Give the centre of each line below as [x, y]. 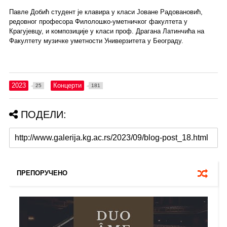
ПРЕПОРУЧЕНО [42, 173]
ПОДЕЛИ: [43, 114]
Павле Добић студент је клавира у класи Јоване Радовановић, [106, 12]
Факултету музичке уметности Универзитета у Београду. [96, 41]
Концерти [67, 85]
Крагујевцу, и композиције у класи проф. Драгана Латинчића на [106, 31]
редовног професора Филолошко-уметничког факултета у [98, 21]
